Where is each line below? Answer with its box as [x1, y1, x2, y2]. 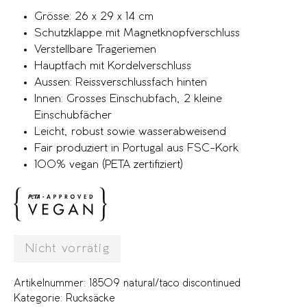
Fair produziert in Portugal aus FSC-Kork [34, 143, 238, 153]
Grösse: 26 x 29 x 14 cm [34, 12, 153, 22]
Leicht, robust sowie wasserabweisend [34, 127, 226, 137]
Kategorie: [14, 294, 66, 304]
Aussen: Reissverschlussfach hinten [34, 77, 207, 88]
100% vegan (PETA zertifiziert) [34, 160, 183, 170]
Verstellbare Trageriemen [34, 45, 156, 55]
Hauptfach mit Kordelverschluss [34, 61, 191, 71]
